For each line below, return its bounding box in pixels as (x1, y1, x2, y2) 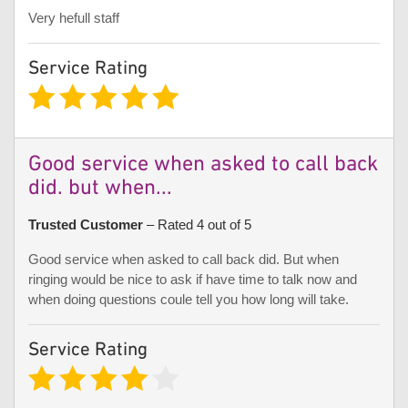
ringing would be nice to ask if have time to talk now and (28, 270, 357, 287)
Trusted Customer (28, 216, 143, 232)
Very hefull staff (28, 9, 119, 25)
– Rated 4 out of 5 (143, 216, 251, 232)
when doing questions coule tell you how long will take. (28, 291, 349, 307)
